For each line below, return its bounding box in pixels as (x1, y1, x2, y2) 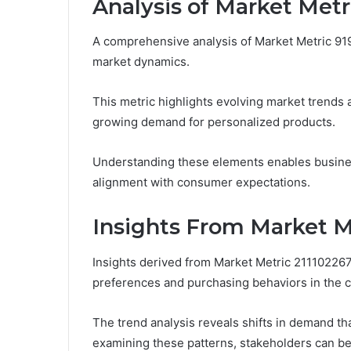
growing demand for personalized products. (92, 114, 335, 130)
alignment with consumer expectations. (92, 175, 310, 190)
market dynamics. (92, 54, 190, 70)
